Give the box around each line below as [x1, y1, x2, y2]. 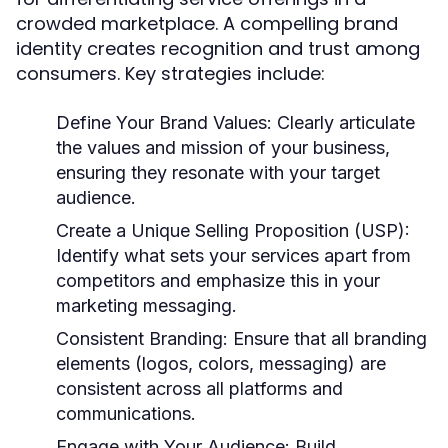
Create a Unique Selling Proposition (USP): [56, 220, 410, 241]
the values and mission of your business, [56, 137, 390, 158]
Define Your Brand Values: [56, 112, 272, 133]
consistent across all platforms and [56, 378, 343, 399]
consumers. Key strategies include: [16, 61, 325, 86]
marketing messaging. [56, 295, 237, 316]
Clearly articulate [272, 112, 415, 133]
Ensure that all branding [228, 328, 427, 349]
